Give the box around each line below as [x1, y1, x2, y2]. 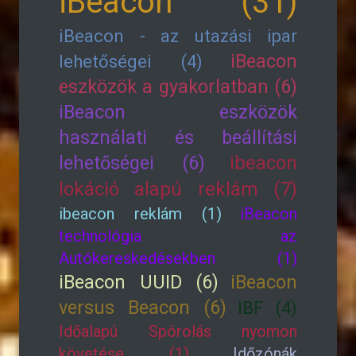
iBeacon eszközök [59, 101, 297, 123]
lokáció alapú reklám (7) [59, 178, 297, 200]
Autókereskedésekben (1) [59, 249, 297, 268]
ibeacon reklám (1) [59, 204, 222, 223]
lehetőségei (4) [59, 52, 203, 72]
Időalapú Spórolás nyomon [59, 322, 297, 341]
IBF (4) [238, 298, 297, 318]
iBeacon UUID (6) [59, 271, 219, 293]
